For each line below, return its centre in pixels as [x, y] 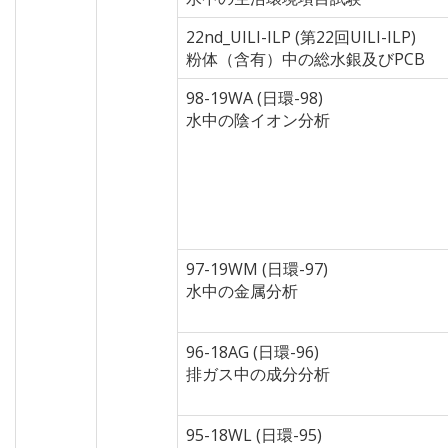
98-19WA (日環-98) [254, 98]
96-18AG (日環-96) [252, 352]
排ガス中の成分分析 [258, 374]
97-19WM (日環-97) [257, 269]
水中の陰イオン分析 [258, 120]
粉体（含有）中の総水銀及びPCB [305, 59]
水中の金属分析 [242, 291]
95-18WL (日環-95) [254, 435]
